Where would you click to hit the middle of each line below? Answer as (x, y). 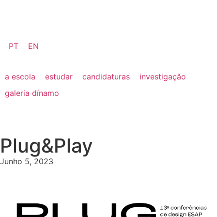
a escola (20, 76)
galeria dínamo (32, 93)
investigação (163, 76)
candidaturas (106, 76)
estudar (59, 76)
